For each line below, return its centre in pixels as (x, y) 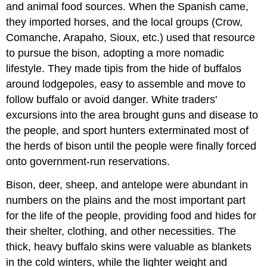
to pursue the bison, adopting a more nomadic (115, 53)
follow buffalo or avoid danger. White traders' (112, 100)
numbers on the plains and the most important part (126, 201)
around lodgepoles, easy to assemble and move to (126, 84)
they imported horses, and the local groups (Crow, (125, 22)
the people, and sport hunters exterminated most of (128, 131)
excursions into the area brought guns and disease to (132, 115)
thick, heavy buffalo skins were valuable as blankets (129, 247)
